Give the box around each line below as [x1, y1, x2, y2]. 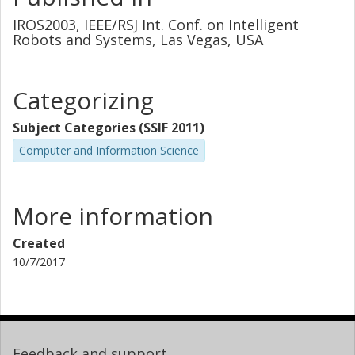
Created [13, 234, 65, 252]
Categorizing [13, 84, 154, 116]
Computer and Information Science [19, 143, 199, 158]
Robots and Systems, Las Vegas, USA [13, 30, 263, 49]
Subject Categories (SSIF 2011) [13, 119, 204, 136]
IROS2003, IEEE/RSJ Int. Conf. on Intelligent [13, 15, 299, 34]
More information [13, 199, 213, 232]
